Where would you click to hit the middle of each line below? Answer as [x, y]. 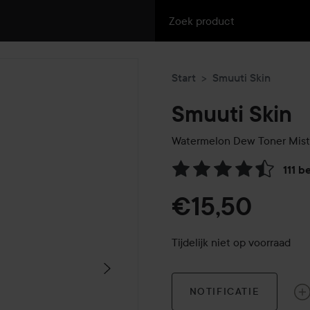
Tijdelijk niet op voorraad [231, 243]
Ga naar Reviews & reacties [237, 177]
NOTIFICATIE [225, 292]
